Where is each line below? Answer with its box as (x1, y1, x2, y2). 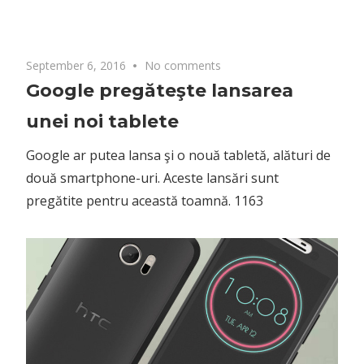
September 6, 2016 (26, 57, 126, 73)
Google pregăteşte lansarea (26, 79, 293, 102)
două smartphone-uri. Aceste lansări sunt (26, 168, 279, 187)
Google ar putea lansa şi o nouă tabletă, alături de (26, 145, 331, 164)
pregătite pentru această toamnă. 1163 (26, 191, 263, 210)
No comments (145, 57, 222, 73)
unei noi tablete (26, 110, 179, 132)
